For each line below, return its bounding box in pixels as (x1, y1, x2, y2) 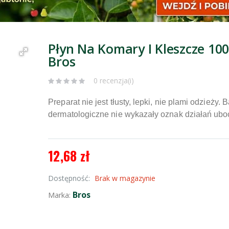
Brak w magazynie (95, 173, 156, 184)
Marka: (48, 190, 73, 200)
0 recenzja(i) (94, 76, 134, 86)
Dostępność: (48, 173, 93, 184)
